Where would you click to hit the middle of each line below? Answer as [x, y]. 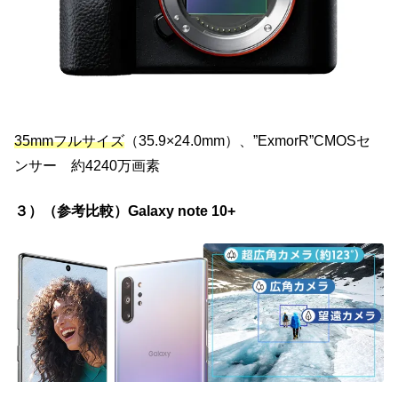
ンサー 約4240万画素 [87, 166]
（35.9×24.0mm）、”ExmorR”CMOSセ [247, 141]
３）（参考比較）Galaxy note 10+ [125, 211]
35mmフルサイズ [69, 141]
